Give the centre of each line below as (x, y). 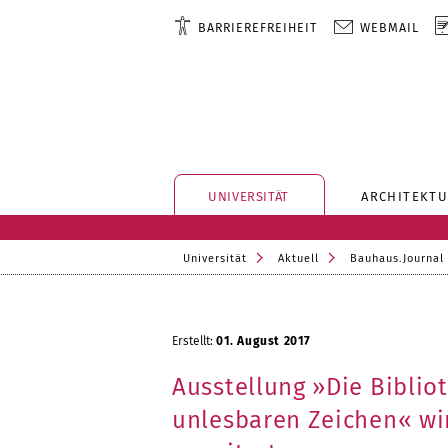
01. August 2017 (263, 341)
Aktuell (298, 258)
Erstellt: (194, 341)
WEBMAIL (390, 27)
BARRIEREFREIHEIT (258, 27)
